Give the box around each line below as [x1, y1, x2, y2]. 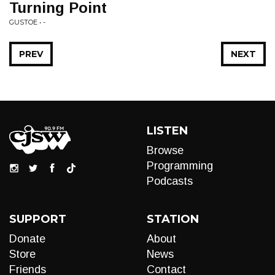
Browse [147, 144, 184, 157]
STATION [147, 212, 199, 226]
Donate [9, 233, 45, 245]
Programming [147, 160, 213, 172]
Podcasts [147, 175, 193, 187]
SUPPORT [9, 212, 66, 226]
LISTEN [147, 124, 188, 137]
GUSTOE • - [9, 18, 45, 26]
